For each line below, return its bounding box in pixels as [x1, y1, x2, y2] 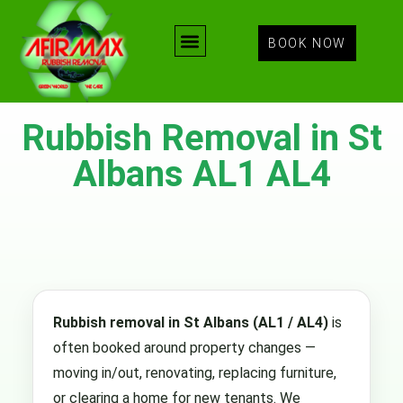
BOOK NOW [268, 36, 346, 51]
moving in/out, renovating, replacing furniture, [53, 363, 336, 381]
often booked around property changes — [53, 338, 316, 356]
